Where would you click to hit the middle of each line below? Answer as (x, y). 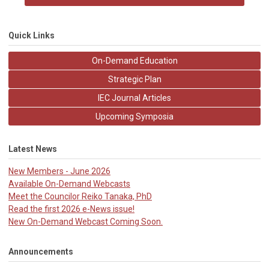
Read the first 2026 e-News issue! (71, 209)
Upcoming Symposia (134, 117)
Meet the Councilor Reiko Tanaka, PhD (80, 197)
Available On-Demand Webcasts (69, 184)
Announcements (41, 252)
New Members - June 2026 (59, 171)
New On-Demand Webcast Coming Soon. (86, 222)
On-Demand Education (134, 61)
